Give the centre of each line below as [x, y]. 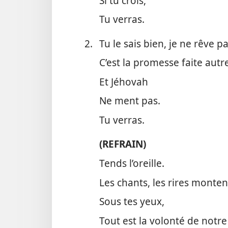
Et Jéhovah [123, 81]
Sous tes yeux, [132, 202]
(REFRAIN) [122, 144]
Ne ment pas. [130, 101]
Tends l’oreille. [132, 163]
